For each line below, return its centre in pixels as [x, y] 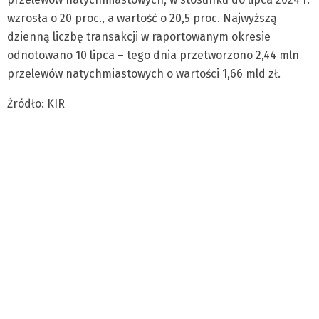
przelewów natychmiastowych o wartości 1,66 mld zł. [144, 74]
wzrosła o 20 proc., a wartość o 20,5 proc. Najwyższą [142, 18]
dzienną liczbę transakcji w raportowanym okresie [139, 37]
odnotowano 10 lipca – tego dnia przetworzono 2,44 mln [153, 55]
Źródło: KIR [36, 104]
